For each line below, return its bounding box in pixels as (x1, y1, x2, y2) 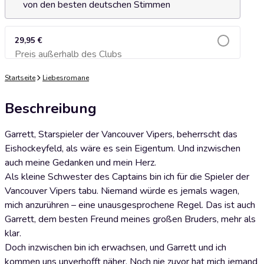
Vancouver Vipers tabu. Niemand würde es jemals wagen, (5, 184, 239, 197)
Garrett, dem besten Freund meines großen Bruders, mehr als (5, 213, 256, 226)
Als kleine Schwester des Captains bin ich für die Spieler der (5, 170, 249, 183)
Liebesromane (42, 73, 89, 82)
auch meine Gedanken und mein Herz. (5, 156, 156, 169)
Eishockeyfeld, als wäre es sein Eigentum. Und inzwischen (5, 142, 240, 155)
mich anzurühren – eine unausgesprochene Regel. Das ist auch (5, 199, 255, 212)
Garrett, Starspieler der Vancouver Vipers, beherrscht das (5, 128, 237, 141)
